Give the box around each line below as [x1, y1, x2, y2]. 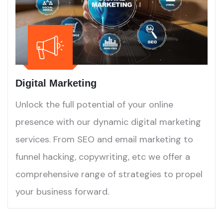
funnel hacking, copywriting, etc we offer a [15, 151, 190, 163]
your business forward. [15, 186, 109, 198]
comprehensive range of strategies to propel [15, 168, 203, 181]
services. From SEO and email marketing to [15, 133, 193, 146]
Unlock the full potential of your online [15, 99, 173, 111]
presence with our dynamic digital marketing [15, 116, 201, 128]
